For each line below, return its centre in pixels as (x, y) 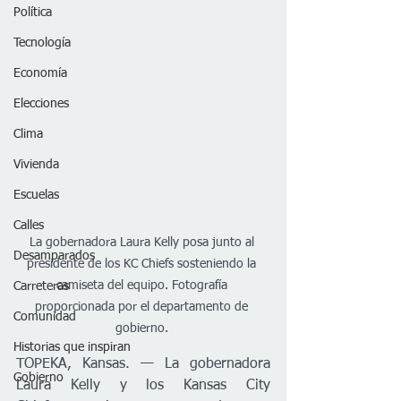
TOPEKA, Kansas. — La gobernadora (143, 364)
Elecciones (41, 104)
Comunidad (45, 317)
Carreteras (41, 286)
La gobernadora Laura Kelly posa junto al (143, 243)
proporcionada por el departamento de (143, 307)
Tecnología (42, 43)
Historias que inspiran (72, 347)
